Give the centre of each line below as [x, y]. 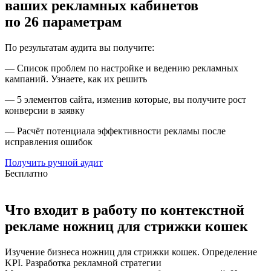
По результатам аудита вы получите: [80, 48]
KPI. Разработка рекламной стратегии [83, 263]
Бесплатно [26, 174]
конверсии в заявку [45, 111]
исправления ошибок [49, 142]
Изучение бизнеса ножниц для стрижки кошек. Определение [131, 252]
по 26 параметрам [63, 22]
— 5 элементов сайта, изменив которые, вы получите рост [126, 100]
